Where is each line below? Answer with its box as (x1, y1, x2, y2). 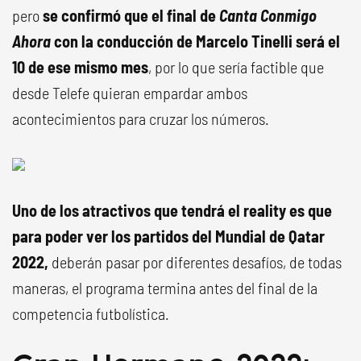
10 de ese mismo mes (12, 57, 148, 77)
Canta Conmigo (216, 6, 317, 25)
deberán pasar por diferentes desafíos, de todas (48, 252, 342, 272)
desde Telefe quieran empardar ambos (12, 83, 247, 102)
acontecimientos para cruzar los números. (12, 109, 269, 128)
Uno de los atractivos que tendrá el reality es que (12, 201, 332, 220)
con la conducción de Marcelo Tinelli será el (54, 31, 340, 51)
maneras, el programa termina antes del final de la (12, 278, 317, 297)
